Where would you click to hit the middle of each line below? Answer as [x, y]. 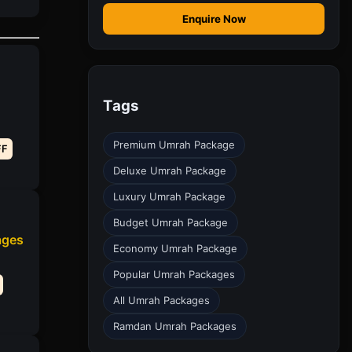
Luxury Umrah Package [169, 196]
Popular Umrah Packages [174, 274]
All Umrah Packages [161, 300]
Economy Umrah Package [175, 248]
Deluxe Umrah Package [170, 170]
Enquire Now [214, 19]
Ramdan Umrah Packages [175, 326]
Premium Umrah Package [174, 144]
